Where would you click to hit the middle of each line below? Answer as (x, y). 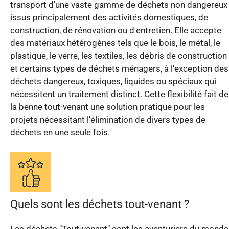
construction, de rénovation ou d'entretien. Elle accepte (116, 30)
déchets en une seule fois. (60, 132)
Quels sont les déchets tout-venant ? (100, 204)
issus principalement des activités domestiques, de (109, 17)
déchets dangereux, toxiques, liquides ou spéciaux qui (113, 81)
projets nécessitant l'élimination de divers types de (108, 119)
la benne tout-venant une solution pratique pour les (108, 107)
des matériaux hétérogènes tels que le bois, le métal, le (115, 43)
